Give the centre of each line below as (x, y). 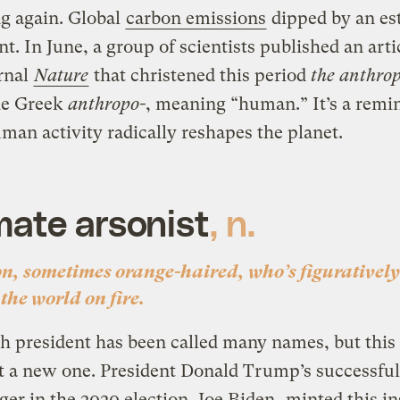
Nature (61, 75)
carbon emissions (196, 18)
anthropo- (106, 104)
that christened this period (200, 75)
